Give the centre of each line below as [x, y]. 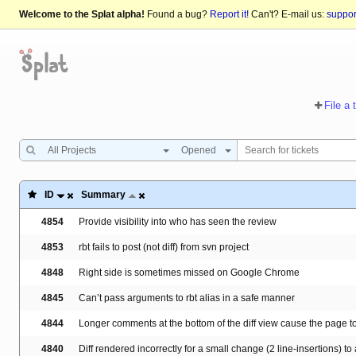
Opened [199, 151]
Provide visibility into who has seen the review [178, 222]
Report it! [229, 15]
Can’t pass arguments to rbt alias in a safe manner [187, 298]
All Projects [72, 151]
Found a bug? [177, 15]
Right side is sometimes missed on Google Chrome [189, 273]
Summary [103, 195]
